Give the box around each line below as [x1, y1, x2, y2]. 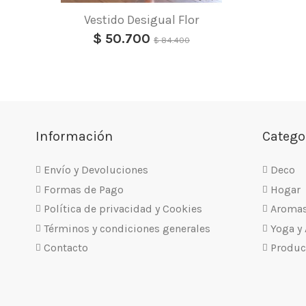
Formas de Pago [44, 182, 124, 196]
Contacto [44, 240, 88, 254]
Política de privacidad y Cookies [44, 202, 202, 216]
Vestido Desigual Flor [84, 12, 199, 27]
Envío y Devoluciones [44, 163, 148, 177]
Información [36, 128, 113, 145]
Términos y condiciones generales [44, 221, 210, 235]
